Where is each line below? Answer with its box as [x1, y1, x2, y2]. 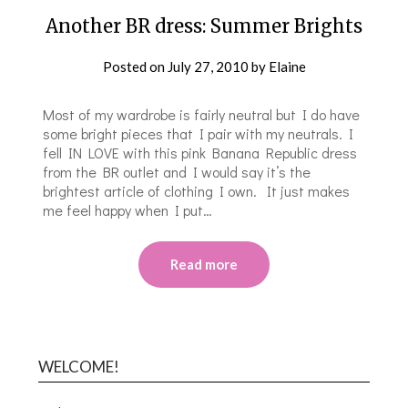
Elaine [268, 57, 306, 75]
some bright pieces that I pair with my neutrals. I [43, 123, 354, 143]
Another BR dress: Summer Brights [46, 14, 362, 37]
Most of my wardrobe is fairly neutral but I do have [43, 104, 361, 124]
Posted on [102, 57, 168, 75]
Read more [170, 255, 238, 272]
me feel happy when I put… [43, 199, 213, 219]
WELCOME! [38, 356, 120, 376]
